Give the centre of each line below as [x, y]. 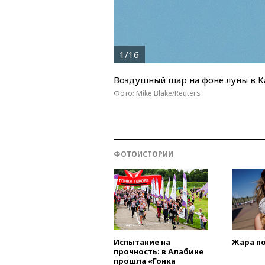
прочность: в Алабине [159, 251]
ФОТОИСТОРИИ [143, 154]
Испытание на [142, 242]
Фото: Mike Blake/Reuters [157, 93]
